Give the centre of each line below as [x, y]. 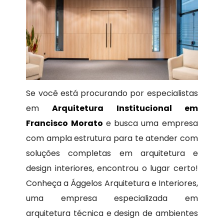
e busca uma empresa [150, 123]
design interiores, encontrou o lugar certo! [112, 168]
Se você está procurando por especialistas [112, 93]
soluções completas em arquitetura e [112, 153]
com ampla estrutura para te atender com [112, 138]
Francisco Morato [64, 123]
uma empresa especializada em [112, 198]
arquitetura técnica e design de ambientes [112, 213]
